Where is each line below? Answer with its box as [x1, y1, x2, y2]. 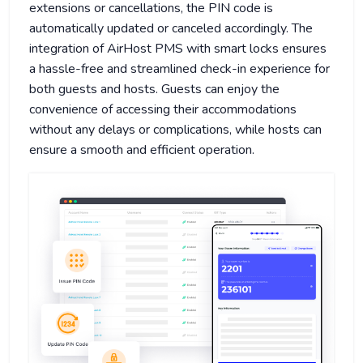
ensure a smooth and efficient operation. [29, 141, 254, 160]
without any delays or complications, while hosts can [29, 121, 322, 139]
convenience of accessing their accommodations [29, 100, 297, 119]
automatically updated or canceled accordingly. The [29, 19, 313, 38]
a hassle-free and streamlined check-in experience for [29, 60, 330, 79]
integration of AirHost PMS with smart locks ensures [29, 40, 327, 58]
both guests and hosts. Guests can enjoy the [29, 80, 280, 99]
